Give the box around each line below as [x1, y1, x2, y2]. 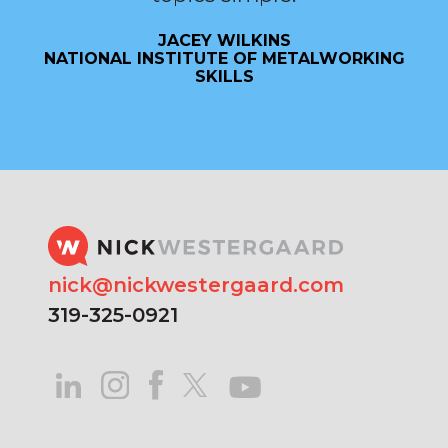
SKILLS [194, 67, 254, 86]
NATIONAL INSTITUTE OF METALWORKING [43, 49, 405, 68]
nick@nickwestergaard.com [48, 273, 344, 297]
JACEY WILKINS [157, 31, 291, 50]
